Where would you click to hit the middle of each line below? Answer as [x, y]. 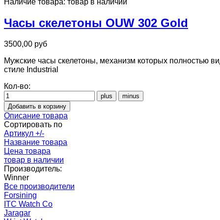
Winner [16, 178]
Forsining [20, 195]
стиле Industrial [31, 70]
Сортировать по [33, 125]
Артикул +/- [24, 134]
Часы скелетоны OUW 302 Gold [96, 23]
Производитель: [33, 169]
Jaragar [17, 213]
